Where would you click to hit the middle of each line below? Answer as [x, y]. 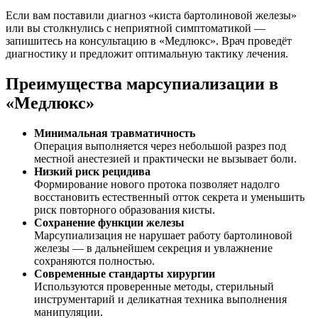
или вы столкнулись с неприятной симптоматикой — [136, 28]
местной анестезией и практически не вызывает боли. [165, 159]
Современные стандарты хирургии [125, 274]
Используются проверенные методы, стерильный [154, 287]
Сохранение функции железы [109, 223]
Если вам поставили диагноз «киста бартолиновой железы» [151, 16]
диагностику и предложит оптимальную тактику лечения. [147, 54]
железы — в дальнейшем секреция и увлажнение [153, 248]
